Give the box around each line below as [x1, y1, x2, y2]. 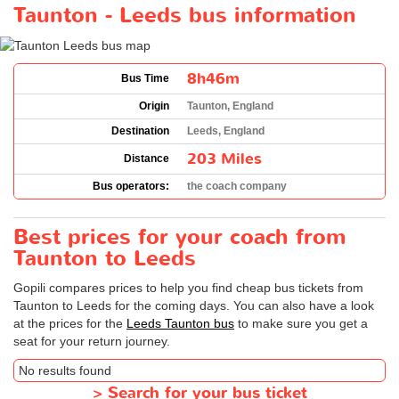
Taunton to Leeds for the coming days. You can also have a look [13, 297, 374, 313]
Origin [139, 99, 169, 112]
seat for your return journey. [13, 333, 170, 348]
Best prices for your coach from [13, 222, 346, 252]
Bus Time [121, 71, 169, 85]
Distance [124, 151, 169, 165]
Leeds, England [187, 124, 265, 137]
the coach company [187, 179, 287, 192]
